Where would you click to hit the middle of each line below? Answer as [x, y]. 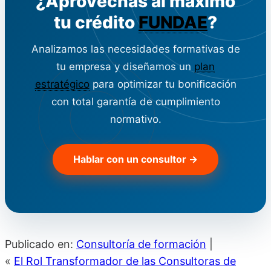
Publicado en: [41, 244]
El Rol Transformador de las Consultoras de [125, 261]
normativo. [135, 119]
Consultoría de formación [141, 244]
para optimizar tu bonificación [163, 84]
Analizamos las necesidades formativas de [135, 49]
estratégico [62, 84]
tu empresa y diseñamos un [125, 66]
